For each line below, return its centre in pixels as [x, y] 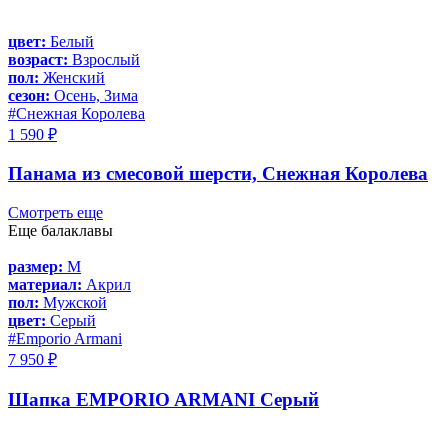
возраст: [38, 59]
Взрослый [104, 59]
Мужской [73, 302]
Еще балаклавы [60, 230]
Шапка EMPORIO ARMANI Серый [163, 399]
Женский [72, 77]
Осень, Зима [94, 95]
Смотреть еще [55, 212]
